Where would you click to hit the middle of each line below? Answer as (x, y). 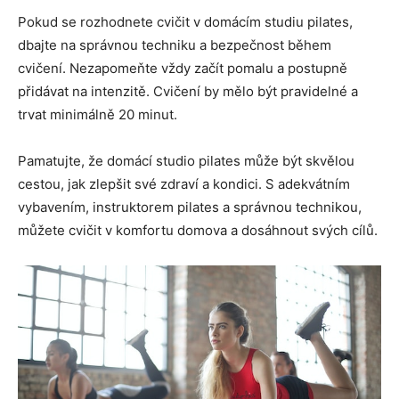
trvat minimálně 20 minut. (98, 115)
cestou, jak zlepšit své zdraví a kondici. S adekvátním (184, 184)
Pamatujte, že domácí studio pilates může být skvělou (186, 161)
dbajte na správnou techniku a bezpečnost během (175, 45)
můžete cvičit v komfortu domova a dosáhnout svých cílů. (198, 231)
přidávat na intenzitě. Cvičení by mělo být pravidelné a (188, 92)
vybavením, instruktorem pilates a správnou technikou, (190, 208)
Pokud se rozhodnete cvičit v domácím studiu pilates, (185, 22)
